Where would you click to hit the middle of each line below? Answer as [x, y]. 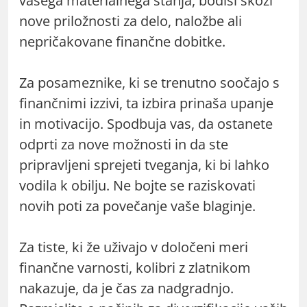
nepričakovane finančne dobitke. [122, 41]
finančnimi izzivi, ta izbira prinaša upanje [146, 103]
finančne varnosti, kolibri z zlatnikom [135, 267]
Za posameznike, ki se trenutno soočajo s [149, 82]
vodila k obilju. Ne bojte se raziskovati [137, 185]
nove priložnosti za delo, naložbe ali [131, 21]
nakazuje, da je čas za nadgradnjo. [126, 288]
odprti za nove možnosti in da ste [124, 144]
